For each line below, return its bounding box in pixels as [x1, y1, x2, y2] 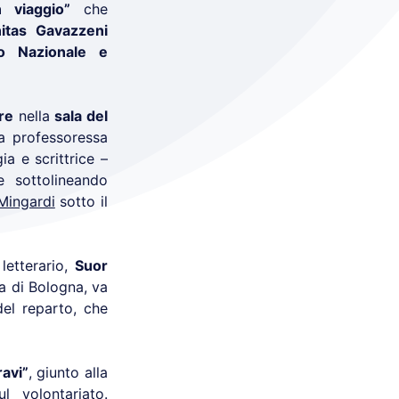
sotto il [54, 192, 109, 210]
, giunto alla [28, 363, 109, 381]
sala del [54, 107, 109, 125]
